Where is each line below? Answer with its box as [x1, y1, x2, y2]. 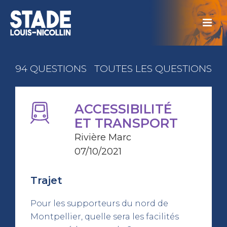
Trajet [30, 174, 62, 186]
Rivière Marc [74, 132, 131, 143]
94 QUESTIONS [15, 63, 89, 74]
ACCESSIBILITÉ [74, 101, 172, 117]
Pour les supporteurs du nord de [30, 199, 168, 208]
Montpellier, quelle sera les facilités [30, 212, 179, 221]
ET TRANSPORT [74, 116, 178, 131]
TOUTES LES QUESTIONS [94, 63, 212, 74]
